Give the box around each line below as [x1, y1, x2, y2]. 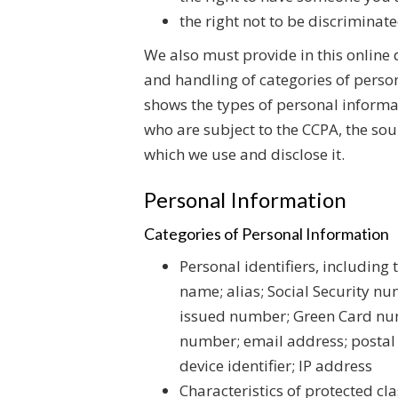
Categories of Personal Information [144, 224, 389, 243]
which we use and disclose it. [144, 144, 345, 164]
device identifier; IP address [179, 355, 372, 376]
